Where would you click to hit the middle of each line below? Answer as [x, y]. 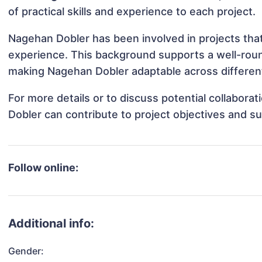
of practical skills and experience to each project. [132, 12]
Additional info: [51, 224]
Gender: [26, 251]
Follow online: [44, 168]
